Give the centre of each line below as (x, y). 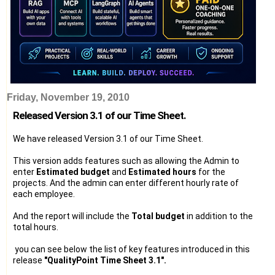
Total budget (158, 216)
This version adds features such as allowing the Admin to (126, 161)
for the (211, 172)
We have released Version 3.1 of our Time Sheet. (108, 138)
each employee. (44, 194)
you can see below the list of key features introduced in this (131, 249)
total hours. (36, 227)
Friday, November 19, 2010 (68, 97)
